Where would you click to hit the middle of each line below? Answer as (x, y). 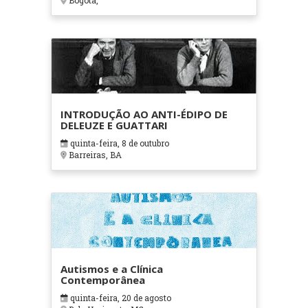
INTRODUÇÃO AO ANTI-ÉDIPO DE (144, 114)
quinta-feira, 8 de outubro (118, 143)
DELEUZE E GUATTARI (114, 125)
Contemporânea (102, 280)
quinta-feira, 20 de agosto (119, 298)
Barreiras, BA (94, 155)
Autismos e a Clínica (111, 269)
